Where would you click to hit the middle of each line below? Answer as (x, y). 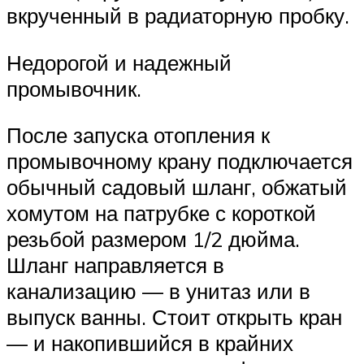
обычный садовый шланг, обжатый (177, 187)
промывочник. (74, 88)
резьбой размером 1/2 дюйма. (153, 239)
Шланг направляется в (115, 265)
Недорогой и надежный (119, 62)
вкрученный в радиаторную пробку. (178, 16)
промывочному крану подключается (180, 161)
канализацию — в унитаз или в (158, 291)
